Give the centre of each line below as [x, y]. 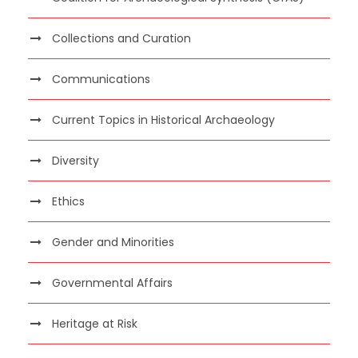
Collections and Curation [121, 38]
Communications [101, 79]
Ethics [68, 201]
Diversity [76, 160]
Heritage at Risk [95, 323]
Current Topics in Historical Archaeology [163, 119]
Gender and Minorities [113, 242]
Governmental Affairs [112, 282]
